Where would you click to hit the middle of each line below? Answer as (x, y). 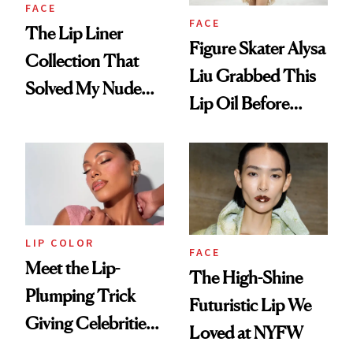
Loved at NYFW (246, 332)
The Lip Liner (74, 33)
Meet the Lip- (72, 268)
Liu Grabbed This (253, 75)
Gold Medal (231, 158)
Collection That (82, 61)
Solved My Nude (83, 89)
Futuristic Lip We (250, 305)
